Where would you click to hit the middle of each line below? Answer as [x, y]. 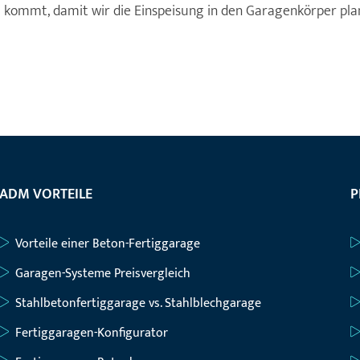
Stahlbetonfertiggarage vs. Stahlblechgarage [138, 303]
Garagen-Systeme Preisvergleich [102, 274]
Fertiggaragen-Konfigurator [91, 333]
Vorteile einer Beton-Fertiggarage [107, 244]
